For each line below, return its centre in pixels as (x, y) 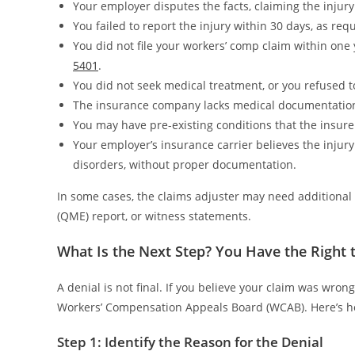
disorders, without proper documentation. (185, 164)
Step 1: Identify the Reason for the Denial (190, 342)
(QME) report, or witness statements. (154, 216)
